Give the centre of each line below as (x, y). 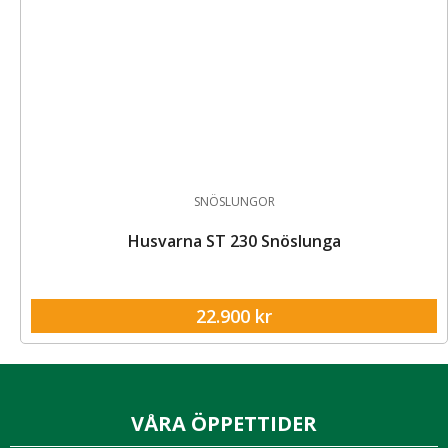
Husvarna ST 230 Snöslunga (234, 240)
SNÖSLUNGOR (234, 201)
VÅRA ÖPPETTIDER (224, 423)
